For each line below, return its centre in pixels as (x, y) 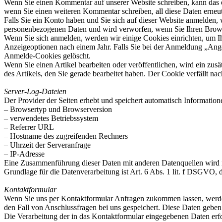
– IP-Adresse (24, 154)
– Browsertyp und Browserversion (58, 109)
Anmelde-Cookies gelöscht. (47, 56)
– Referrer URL (29, 127)
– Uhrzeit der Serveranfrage (47, 145)
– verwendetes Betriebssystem (51, 118)
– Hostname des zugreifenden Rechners (66, 136)
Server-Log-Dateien (35, 91)
